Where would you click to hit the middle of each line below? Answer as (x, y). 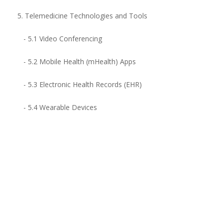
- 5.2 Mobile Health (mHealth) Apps (77, 61)
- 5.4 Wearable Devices (57, 107)
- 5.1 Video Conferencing (60, 39)
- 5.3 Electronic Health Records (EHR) (80, 84)
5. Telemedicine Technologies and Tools (82, 16)
